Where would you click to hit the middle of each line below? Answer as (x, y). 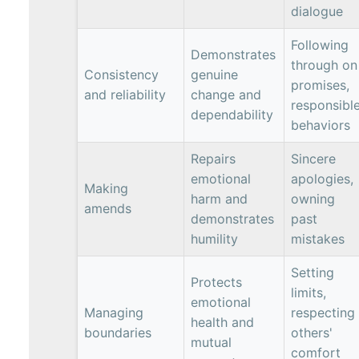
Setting (313, 272)
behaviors (321, 125)
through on (324, 65)
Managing (114, 312)
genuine (214, 74)
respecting (323, 312)
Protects (216, 282)
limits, (309, 292)
